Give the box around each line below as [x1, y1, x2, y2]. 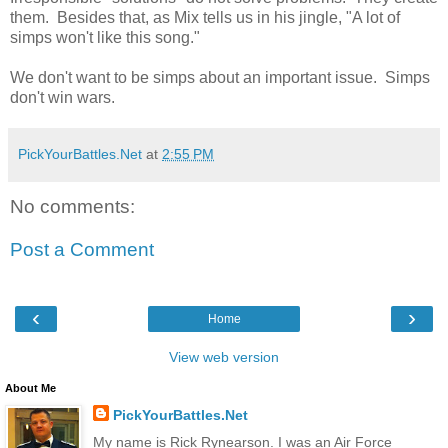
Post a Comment [10, 239, 154, 261]
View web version [169, 348, 279, 365]
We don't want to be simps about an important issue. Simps [10, 68, 430, 86]
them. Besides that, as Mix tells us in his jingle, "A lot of [10, 8, 400, 26]
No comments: [10, 195, 135, 217]
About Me [5, 381, 56, 394]
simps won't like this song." [10, 28, 204, 46]
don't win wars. [10, 88, 115, 106]
